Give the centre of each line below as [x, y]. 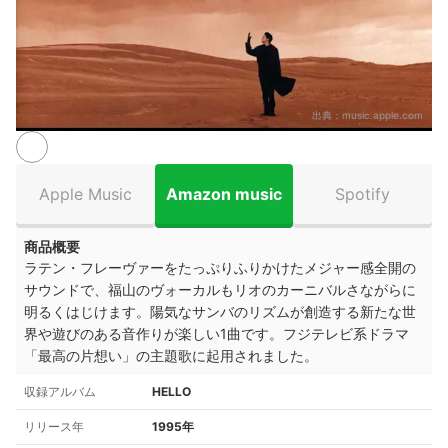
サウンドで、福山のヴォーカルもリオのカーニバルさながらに [220, 289]
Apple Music [85, 193]
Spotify [363, 193]
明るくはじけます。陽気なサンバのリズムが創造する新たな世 [220, 311]
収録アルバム [60, 391]
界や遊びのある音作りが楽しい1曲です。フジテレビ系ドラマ [216, 333]
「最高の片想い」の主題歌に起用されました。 [171, 355]
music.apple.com [382, 115]
